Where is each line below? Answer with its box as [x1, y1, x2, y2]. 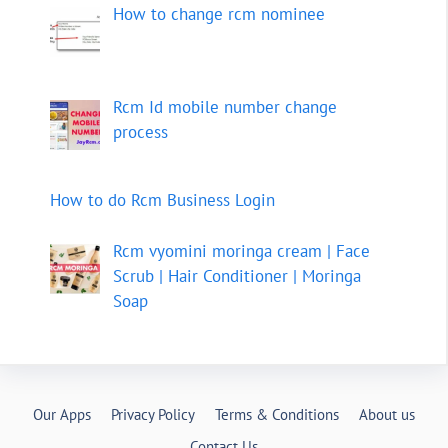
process [112, 120, 168, 143]
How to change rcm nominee [112, 2, 325, 25]
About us [359, 404, 415, 424]
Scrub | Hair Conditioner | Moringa [112, 264, 361, 287]
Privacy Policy [111, 404, 195, 424]
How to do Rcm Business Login [50, 189, 275, 212]
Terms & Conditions [215, 404, 339, 424]
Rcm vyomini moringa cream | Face [112, 239, 370, 262]
